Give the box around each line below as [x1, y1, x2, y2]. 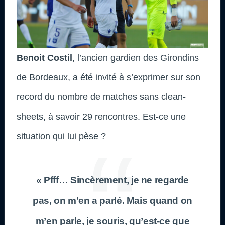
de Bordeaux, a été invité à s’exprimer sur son [17, 72, 200, 82]
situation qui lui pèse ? [17, 131, 106, 141]
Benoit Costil [17, 52, 72, 63]
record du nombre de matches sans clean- [17, 91, 186, 102]
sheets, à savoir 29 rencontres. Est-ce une [17, 111, 186, 122]
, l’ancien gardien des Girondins [72, 52, 199, 63]
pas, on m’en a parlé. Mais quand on [33, 195, 192, 206]
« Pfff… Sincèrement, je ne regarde [36, 174, 189, 185]
